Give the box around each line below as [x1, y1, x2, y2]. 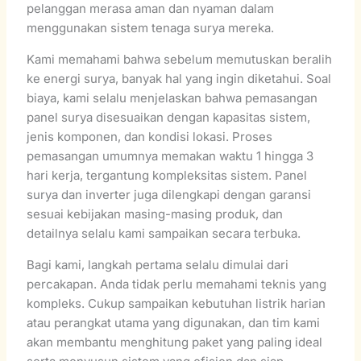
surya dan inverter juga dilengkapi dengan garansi [27, 186, 312, 202]
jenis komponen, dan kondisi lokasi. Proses [27, 128, 273, 144]
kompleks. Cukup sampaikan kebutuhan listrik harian [27, 295, 326, 311]
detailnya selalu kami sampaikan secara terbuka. [27, 225, 301, 241]
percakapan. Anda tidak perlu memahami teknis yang [27, 276, 327, 292]
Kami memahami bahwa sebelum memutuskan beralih [27, 51, 333, 67]
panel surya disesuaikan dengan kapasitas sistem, [27, 109, 311, 125]
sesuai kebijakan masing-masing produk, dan [27, 205, 284, 222]
